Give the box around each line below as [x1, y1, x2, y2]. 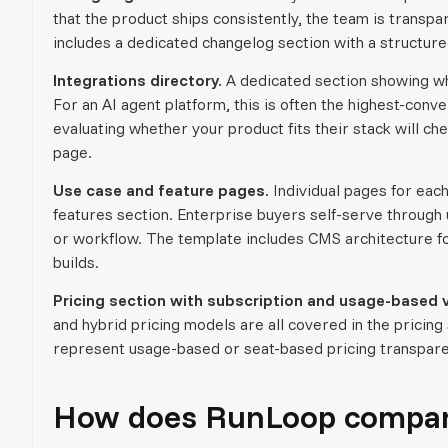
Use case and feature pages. [53, 179, 269, 200]
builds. [53, 251, 99, 272]
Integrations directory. [53, 69, 222, 90]
